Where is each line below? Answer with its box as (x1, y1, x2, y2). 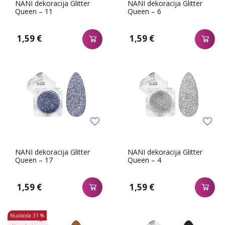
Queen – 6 (128, 7, 161, 17)
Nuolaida (10, 212, 31, 219)
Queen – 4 (128, 155, 161, 165)
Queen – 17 (15, 155, 53, 165)
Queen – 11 (15, 7, 53, 17)
